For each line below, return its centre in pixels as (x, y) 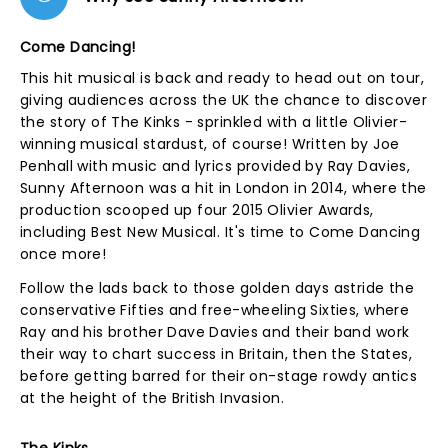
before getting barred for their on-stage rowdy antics (219, 376)
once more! (63, 254)
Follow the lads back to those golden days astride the (217, 288)
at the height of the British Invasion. (152, 398)
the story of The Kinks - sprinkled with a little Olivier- (213, 122)
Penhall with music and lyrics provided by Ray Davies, (215, 166)
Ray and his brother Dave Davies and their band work (215, 332)
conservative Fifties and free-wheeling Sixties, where (215, 310)
